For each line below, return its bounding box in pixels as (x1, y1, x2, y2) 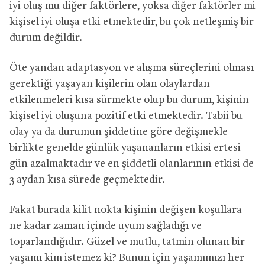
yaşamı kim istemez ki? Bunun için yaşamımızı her (9, 252, 244, 264)
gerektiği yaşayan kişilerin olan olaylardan (9, 78, 210, 90)
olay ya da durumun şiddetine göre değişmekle (9, 126, 228, 138)
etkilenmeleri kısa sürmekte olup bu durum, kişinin (9, 94, 249, 106)
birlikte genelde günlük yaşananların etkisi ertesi (9, 142, 241, 154)
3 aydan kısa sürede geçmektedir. (9, 174, 165, 186)
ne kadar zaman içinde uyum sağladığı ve (9, 220, 202, 232)
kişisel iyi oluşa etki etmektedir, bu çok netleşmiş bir (9, 16, 254, 28)
